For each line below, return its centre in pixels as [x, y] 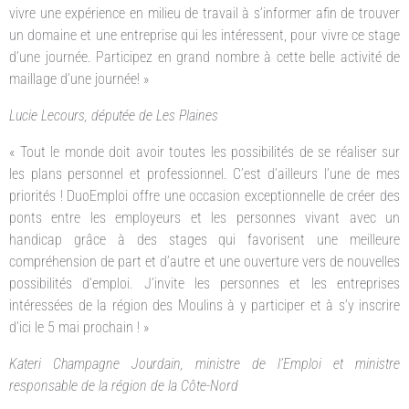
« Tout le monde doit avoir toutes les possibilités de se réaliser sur [204, 152]
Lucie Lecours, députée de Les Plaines [115, 115]
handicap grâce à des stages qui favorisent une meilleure [204, 239]
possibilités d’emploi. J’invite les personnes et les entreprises [204, 283]
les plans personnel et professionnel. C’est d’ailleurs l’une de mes [204, 173]
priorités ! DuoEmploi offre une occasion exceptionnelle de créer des [204, 195]
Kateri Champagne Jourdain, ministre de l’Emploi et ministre [204, 363]
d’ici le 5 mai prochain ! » [79, 327]
